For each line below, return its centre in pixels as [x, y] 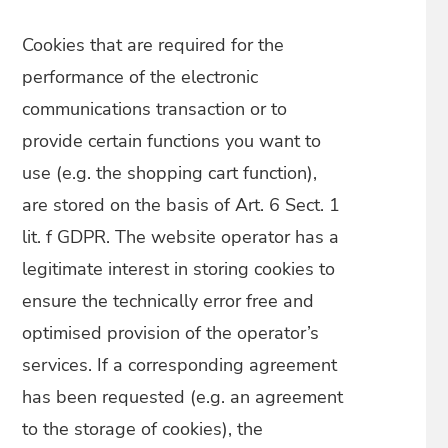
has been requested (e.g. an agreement [183, 397]
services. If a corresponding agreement [180, 365]
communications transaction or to [155, 109]
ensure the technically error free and [168, 301]
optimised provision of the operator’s [171, 333]
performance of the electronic [140, 77]
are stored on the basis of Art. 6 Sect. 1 [181, 205]
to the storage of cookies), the [143, 429]
